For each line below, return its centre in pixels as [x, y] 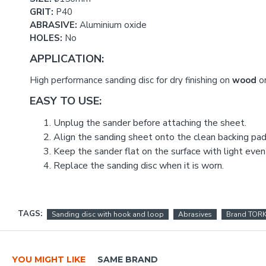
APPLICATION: [67, 59]
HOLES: [46, 38]
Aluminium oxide [112, 25]
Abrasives [195, 214]
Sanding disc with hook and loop [108, 214]
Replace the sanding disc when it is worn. [139, 166]
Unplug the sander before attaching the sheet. [150, 123]
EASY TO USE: [66, 101]
